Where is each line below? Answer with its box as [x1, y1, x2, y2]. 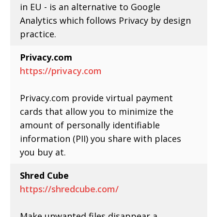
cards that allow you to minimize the [20, 105, 174, 117]
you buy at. [20, 146, 66, 158]
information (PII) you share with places [20, 132, 182, 144]
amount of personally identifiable [20, 119, 160, 131]
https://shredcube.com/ [20, 183, 119, 195]
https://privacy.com [20, 64, 102, 77]
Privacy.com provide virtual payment [20, 92, 173, 104]
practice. [20, 28, 57, 40]
